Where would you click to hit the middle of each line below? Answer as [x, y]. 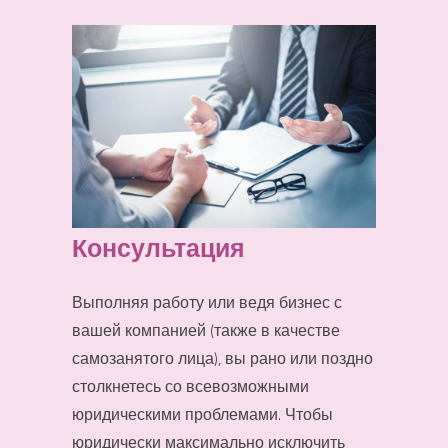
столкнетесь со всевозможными [190, 385]
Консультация [158, 247]
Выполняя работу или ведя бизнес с [207, 301]
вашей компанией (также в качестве [206, 329]
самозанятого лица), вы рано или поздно [222, 357]
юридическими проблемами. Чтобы [202, 413]
